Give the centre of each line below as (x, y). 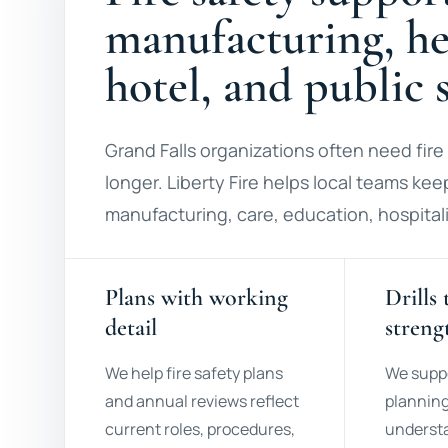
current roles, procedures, (200, 429)
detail (131, 327)
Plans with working (196, 297)
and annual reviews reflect (202, 401)
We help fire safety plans (194, 373)
